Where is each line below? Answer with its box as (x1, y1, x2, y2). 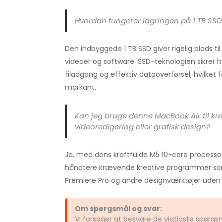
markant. (64, 82, 96, 92)
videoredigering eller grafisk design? (74, 121, 210, 132)
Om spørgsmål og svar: (74, 204, 162, 214)
